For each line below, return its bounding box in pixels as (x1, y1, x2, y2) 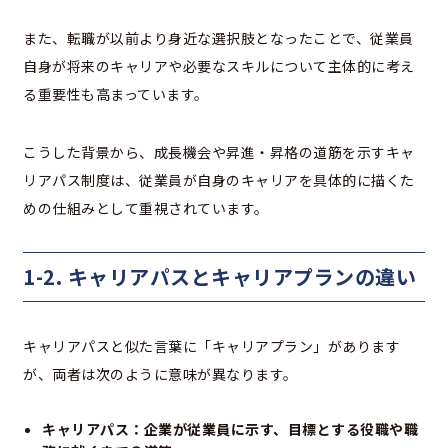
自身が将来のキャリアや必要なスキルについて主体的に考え (23, 55, 415, 76)
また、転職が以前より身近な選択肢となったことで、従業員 (23, 27, 414, 48)
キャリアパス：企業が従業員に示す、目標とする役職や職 (42, 418, 418, 439)
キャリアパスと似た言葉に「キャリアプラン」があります (23, 335, 400, 356)
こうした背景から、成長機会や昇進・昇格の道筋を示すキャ (23, 141, 415, 162)
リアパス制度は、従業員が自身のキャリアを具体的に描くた (23, 169, 415, 190)
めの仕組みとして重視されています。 (23, 197, 269, 218)
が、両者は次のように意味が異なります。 (23, 363, 298, 384)
